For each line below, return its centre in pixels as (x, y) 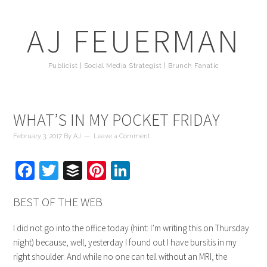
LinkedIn (163, 170)
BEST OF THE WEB (58, 202)
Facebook (72, 170)
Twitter (85, 170)
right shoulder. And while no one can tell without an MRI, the (120, 257)
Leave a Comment (122, 136)
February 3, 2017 (38, 136)
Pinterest (140, 170)
